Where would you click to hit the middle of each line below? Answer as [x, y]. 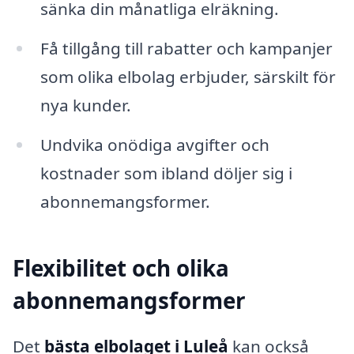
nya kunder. [85, 105]
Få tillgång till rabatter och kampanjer [186, 49]
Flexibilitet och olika [121, 268]
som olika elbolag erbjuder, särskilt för [188, 77]
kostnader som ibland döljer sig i [166, 173]
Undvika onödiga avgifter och [154, 144]
